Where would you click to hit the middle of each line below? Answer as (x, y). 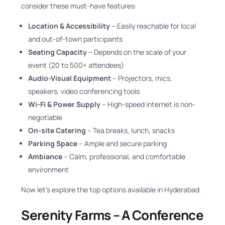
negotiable (45, 117)
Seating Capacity (58, 52)
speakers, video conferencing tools (84, 91)
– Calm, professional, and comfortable (124, 156)
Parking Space (53, 143)
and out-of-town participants (76, 39)
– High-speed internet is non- (148, 104)
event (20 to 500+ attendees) (76, 65)
